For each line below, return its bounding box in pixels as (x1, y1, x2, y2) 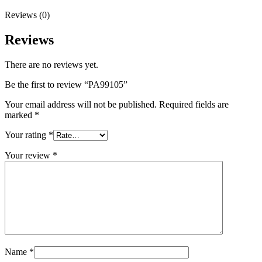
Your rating (5, 129, 49, 140)
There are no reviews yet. (5, 59, 98, 70)
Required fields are (159, 99, 229, 109)
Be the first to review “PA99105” (5, 79, 127, 89)
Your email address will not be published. (5, 99, 157, 109)
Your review (5, 150, 53, 160)
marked (5, 109, 35, 120)
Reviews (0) (5, 9, 50, 20)
